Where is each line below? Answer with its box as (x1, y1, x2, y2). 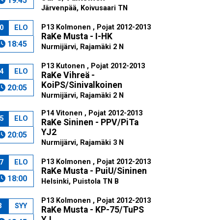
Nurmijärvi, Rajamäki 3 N (41, 138, 124, 147)
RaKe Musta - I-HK (41, 31, 112, 41)
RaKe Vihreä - (41, 70, 95, 80)
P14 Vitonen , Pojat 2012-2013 (41, 109, 142, 117)
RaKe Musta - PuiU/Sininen (41, 166, 147, 176)
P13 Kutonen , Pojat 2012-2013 (41, 62, 145, 70)
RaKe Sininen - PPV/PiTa (41, 117, 138, 127)
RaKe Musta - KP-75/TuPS (41, 205, 144, 215)
